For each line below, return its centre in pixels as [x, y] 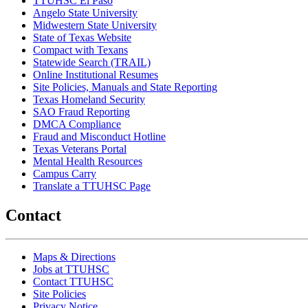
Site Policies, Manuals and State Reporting [125, 87]
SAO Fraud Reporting [81, 111]
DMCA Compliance [77, 124]
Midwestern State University [95, 25]
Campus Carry [65, 173]
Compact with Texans [80, 49]
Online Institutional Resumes [96, 74]
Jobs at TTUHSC [71, 269]
